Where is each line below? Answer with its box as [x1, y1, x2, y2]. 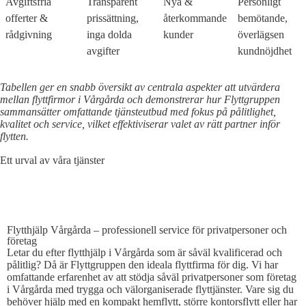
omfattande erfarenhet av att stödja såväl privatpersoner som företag [7, 270, 296, 283]
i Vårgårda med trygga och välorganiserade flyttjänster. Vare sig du [7, 283, 294, 295]
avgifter [87, 44, 120, 57]
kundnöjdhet [238, 44, 292, 57]
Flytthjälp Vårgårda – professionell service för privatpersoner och [7, 223, 287, 236]
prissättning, [87, 12, 139, 24]
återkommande [163, 12, 227, 24]
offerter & [5, 12, 48, 24]
